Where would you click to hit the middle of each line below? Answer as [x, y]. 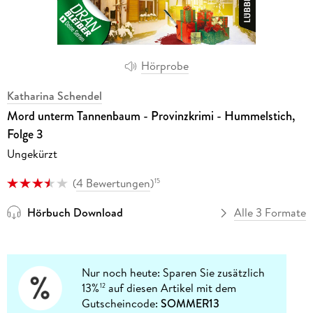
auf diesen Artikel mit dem [171, 288]
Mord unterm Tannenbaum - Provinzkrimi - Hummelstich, [151, 116]
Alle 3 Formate [270, 213]
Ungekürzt [32, 153]
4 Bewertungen [113, 183]
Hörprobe [165, 66]
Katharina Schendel [54, 95]
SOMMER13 [190, 304]
